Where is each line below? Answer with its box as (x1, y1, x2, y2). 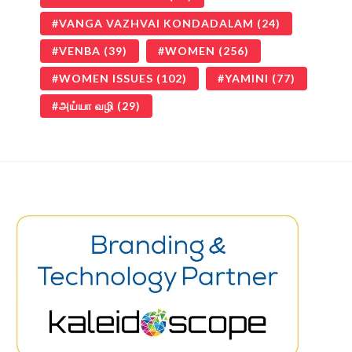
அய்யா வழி (59, 98, 114, 112)
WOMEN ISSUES (59, 71, 153, 85)
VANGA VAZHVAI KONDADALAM (59, 16, 254, 30)
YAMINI (225, 71, 269, 85)
